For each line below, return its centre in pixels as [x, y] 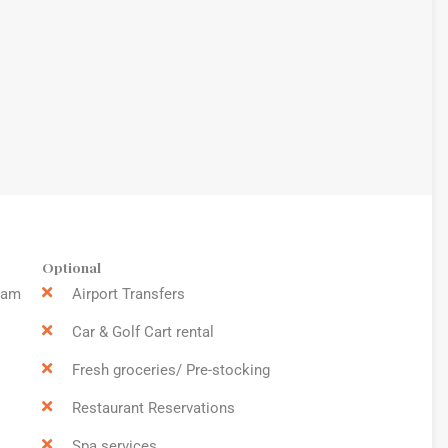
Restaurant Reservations [153, 407]
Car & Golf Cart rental [142, 331]
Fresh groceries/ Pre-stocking [170, 369]
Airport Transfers [128, 293]
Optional [71, 266]
